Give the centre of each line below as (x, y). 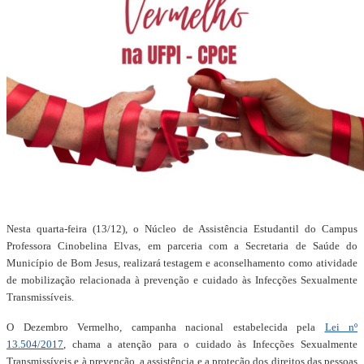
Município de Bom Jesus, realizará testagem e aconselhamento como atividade (182, 263)
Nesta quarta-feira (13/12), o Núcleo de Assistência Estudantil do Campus (182, 229)
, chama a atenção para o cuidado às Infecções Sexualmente (210, 344)
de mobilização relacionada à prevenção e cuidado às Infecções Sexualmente (182, 280)
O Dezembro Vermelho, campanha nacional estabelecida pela (166, 327)
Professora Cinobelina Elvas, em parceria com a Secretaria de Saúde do (182, 246)
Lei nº (341, 327)
